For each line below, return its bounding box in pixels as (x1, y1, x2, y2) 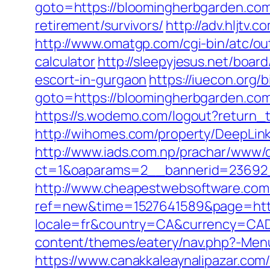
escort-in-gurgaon (35, 71, 147, 89)
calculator (35, 52, 96, 71)
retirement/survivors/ (35, 16, 163, 34)
